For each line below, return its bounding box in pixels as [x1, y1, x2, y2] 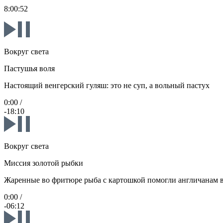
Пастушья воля [4, 64, 55, 73]
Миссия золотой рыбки [4, 159, 83, 168]
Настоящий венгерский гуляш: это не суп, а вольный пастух [4, 81, 210, 90]
